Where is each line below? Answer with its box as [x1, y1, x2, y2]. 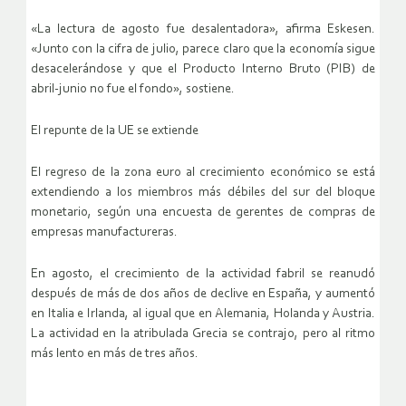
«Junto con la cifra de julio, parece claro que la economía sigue [31, 43, 375, 57]
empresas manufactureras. [31, 226, 178, 240]
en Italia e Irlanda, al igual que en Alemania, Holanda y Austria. [31, 307, 375, 322]
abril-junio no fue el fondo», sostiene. [31, 82, 235, 97]
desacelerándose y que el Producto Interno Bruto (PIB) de [31, 63, 375, 77]
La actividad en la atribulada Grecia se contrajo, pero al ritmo [31, 327, 375, 342]
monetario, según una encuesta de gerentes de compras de [31, 206, 375, 220]
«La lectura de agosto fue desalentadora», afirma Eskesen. [31, 23, 375, 37]
